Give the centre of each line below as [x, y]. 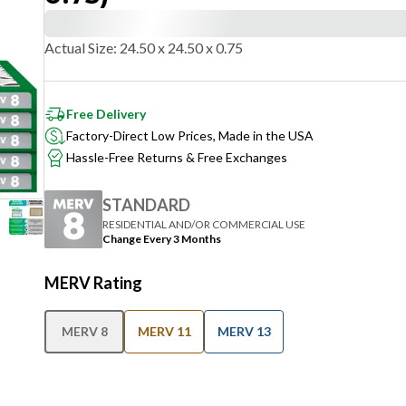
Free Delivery [106, 114]
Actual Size [79, 48]
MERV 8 [84, 331]
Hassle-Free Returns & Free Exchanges [177, 157]
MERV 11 [164, 331]
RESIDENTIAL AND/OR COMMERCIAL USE [204, 224]
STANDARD [146, 204]
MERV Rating [93, 283]
